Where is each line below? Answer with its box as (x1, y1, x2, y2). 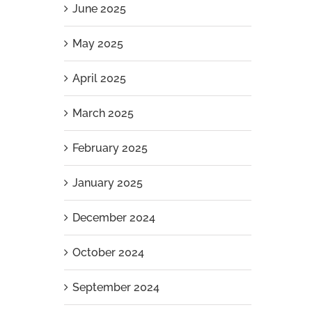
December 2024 (72, 211, 155, 224)
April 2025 (72, 72, 126, 85)
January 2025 (72, 176, 143, 189)
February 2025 (72, 141, 148, 155)
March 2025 (72, 107, 134, 120)
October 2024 (72, 246, 144, 259)
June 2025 (72, 2, 126, 15)
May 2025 (72, 37, 123, 50)
